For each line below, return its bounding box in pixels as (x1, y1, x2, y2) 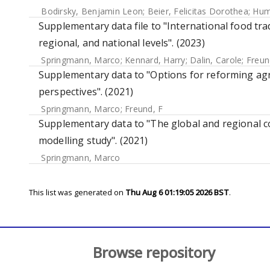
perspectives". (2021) (39, 85, 134, 98)
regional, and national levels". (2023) (39, 36, 205, 49)
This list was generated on (29, 187, 125, 198)
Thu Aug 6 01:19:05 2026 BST (125, 187, 229, 198)
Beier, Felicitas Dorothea (147, 5, 248, 17)
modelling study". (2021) (39, 134, 148, 147)
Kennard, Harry (125, 54, 186, 66)
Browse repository (92, 242, 215, 262)
